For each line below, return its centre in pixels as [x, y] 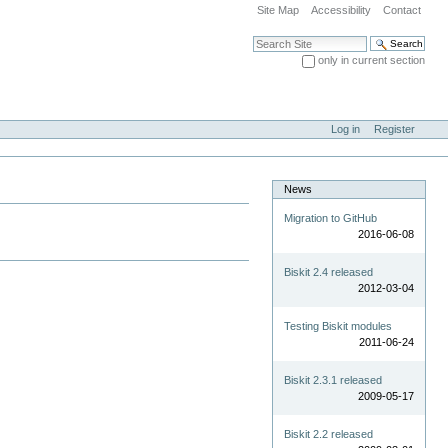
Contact [401, 10]
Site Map [278, 10]
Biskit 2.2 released [329, 434]
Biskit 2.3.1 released [333, 380]
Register [394, 129]
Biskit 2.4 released [329, 272]
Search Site [279, 40]
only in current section [371, 60]
